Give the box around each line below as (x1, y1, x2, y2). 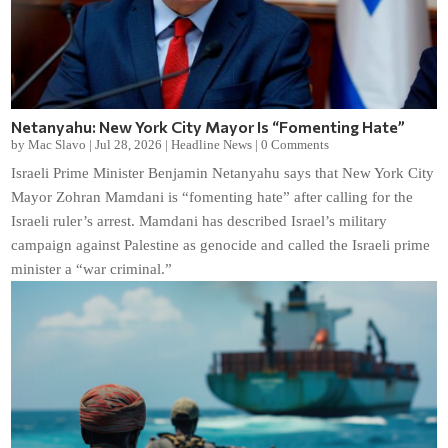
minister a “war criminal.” (11, 260, 173, 277)
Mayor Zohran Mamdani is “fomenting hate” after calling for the (11, 188, 414, 205)
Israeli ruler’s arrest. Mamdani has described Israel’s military (11, 212, 388, 229)
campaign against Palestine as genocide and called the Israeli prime (11, 236, 431, 253)
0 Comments (261, 136, 330, 152)
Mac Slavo (28, 136, 87, 152)
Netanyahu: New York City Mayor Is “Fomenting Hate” (11, 116, 406, 136)
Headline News (171, 136, 253, 152)
